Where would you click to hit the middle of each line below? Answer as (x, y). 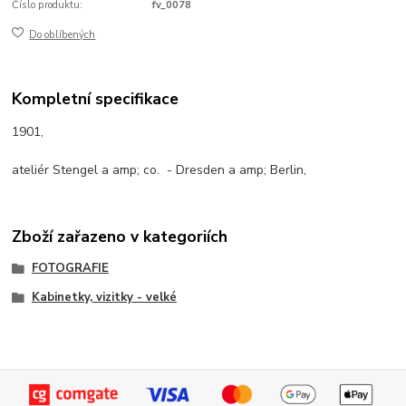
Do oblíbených (63, 34)
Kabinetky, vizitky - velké (104, 297)
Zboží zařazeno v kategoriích (120, 237)
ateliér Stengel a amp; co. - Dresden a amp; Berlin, (159, 169)
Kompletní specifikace (96, 99)
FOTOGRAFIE (70, 269)
